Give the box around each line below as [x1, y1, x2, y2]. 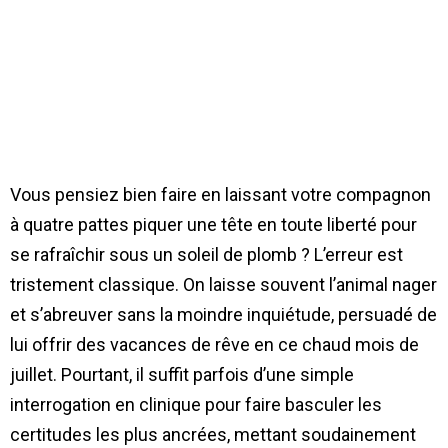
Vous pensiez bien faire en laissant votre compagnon [10, 183, 431, 205]
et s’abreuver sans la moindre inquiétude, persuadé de [10, 303, 437, 325]
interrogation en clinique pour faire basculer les [10, 393, 382, 415]
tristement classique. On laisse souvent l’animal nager [10, 273, 437, 295]
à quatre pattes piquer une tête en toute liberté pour [10, 213, 417, 235]
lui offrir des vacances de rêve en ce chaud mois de [10, 333, 419, 355]
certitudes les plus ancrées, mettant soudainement [10, 423, 416, 445]
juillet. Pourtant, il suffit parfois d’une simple [10, 363, 354, 385]
